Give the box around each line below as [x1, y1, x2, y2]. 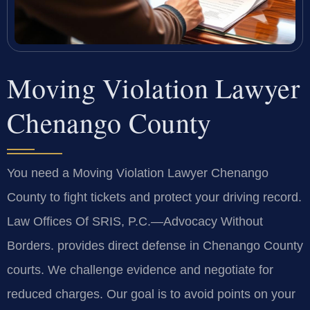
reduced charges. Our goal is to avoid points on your [7, 286, 295, 301]
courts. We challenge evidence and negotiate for [7, 262, 273, 277]
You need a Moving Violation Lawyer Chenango [7, 165, 268, 180]
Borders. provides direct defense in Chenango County [7, 238, 303, 253]
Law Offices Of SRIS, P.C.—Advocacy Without [7, 214, 263, 228]
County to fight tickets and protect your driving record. [7, 190, 302, 204]
